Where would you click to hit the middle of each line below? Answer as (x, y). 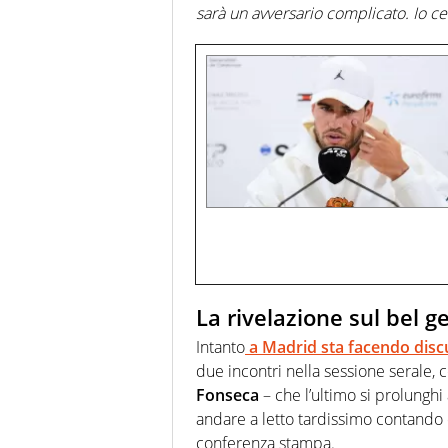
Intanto (220, 347)
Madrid (289, 347)
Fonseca (227, 395)
